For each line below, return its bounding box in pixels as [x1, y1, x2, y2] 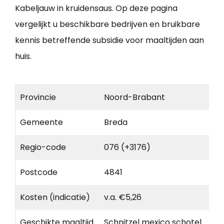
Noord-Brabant [104, 91, 165, 103]
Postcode [20, 166, 57, 178]
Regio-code [20, 141, 66, 153]
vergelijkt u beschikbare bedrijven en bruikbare [15, 18, 200, 30]
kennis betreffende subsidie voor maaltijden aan [15, 34, 204, 46]
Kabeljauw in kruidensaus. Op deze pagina [15, 2, 177, 14]
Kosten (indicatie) [20, 191, 90, 203]
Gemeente [20, 116, 63, 128]
